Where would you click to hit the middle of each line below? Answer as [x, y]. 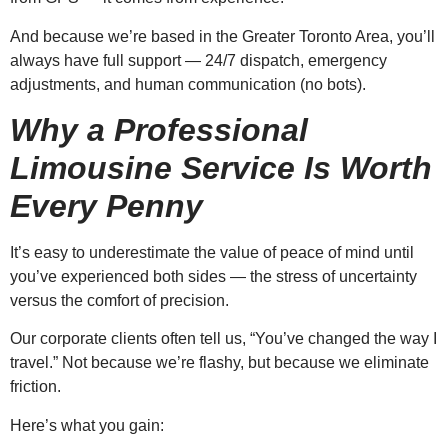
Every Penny [106, 205]
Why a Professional [159, 129]
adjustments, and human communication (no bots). [188, 84]
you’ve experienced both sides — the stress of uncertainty [213, 276]
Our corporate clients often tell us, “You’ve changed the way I [223, 339]
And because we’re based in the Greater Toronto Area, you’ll [222, 36]
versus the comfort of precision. [119, 300]
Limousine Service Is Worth [221, 167]
